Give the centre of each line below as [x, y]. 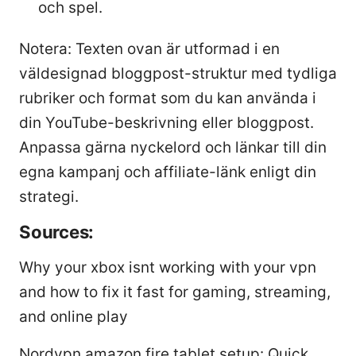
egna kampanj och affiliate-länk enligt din [168, 172]
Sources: [57, 231]
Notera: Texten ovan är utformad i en [149, 48]
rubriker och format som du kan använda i [168, 98]
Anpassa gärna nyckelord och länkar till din [173, 147]
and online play [74, 316]
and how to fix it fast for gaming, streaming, [175, 292]
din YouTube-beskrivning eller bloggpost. [166, 122]
